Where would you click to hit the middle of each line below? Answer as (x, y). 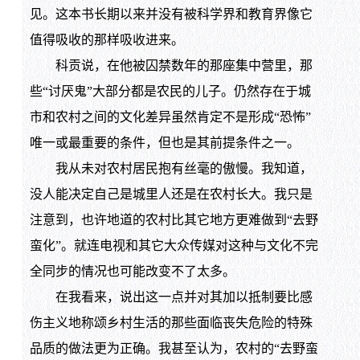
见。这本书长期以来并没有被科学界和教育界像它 (171, 14)
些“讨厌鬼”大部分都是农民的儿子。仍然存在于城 (170, 92)
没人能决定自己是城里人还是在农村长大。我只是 (171, 194)
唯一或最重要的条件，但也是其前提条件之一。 (164, 143)
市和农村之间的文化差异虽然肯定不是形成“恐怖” (170, 117)
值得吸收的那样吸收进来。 (106, 40)
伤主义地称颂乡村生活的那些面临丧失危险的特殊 (171, 323)
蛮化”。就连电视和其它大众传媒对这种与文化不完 (174, 246)
